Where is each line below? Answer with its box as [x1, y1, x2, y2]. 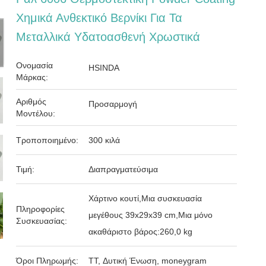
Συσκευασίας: [16, 216, 68, 226]
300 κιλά [88, 135, 121, 145]
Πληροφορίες [16, 204, 65, 214]
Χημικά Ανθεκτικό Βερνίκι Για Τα [16, 11, 183, 24]
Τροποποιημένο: [16, 135, 79, 145]
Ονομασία [16, 61, 53, 70]
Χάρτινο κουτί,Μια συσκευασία [88, 194, 202, 203]
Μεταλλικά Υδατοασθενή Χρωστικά [16, 30, 201, 43]
